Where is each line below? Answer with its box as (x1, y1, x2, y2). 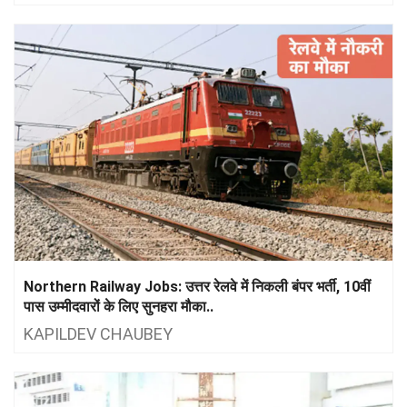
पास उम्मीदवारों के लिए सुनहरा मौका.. (24, 297, 213, 315)
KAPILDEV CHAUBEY (24, 323, 173, 343)
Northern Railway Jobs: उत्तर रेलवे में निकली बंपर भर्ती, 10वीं (24, 277, 371, 295)
